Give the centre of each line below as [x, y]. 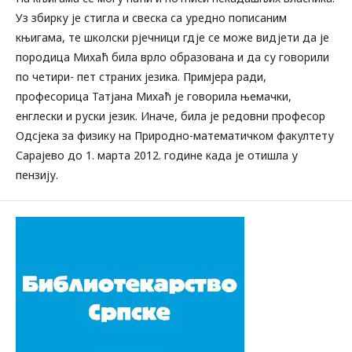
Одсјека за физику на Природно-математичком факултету [175, 136]
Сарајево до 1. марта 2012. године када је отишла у [157, 155]
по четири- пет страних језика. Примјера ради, [141, 77]
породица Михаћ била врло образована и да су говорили [172, 57]
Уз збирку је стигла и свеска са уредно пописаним [151, 18]
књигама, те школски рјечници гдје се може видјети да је [172, 37]
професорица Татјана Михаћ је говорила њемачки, [154, 96]
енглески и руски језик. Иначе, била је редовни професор [170, 116]
